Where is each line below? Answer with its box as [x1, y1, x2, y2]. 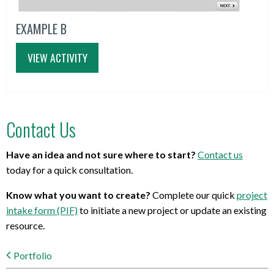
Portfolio [13, 249, 52, 261]
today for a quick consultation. [6, 163, 133, 176]
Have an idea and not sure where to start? [6, 148, 196, 160]
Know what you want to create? [6, 188, 150, 201]
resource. [6, 219, 45, 231]
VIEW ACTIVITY [27, 50, 87, 66]
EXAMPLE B [16, 20, 67, 39]
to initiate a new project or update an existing [78, 204, 267, 216]
